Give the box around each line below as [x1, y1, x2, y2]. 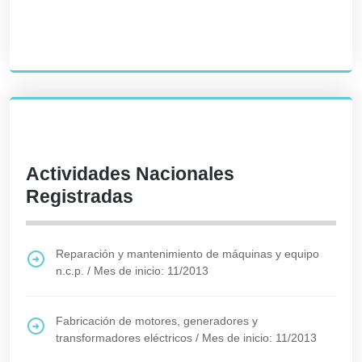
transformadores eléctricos [56, 331, 192, 344]
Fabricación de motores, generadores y [56, 314, 258, 327]
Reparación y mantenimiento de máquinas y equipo [56, 247, 319, 260]
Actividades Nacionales [26, 163, 234, 184]
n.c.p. [56, 264, 84, 277]
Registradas [26, 186, 133, 207]
